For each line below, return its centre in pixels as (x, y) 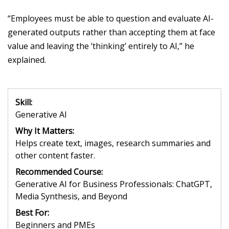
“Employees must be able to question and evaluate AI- (111, 18)
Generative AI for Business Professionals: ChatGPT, (114, 184)
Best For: (32, 212)
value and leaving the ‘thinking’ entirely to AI (93, 46)
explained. (27, 60)
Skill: (24, 102)
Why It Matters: (45, 131)
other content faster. (55, 155)
